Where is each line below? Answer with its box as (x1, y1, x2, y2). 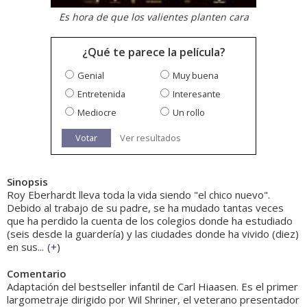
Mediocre (77, 106, 116, 119)
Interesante (173, 88, 221, 101)
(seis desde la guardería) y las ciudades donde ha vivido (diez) (7, 227, 299, 241)
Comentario (7, 267, 66, 281)
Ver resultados (120, 132, 181, 145)
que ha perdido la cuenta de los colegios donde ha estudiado (7, 214, 293, 228)
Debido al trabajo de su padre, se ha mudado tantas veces (7, 201, 284, 215)
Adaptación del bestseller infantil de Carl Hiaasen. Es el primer (7, 280, 298, 294)
